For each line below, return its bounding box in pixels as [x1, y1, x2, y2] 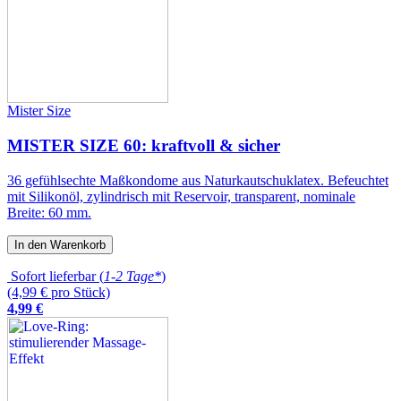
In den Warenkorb [14, 237, 106, 252]
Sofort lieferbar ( [7, 268, 104, 284]
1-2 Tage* [104, 268, 161, 284]
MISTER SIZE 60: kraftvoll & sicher [7, 135, 280, 155]
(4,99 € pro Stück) [7, 284, 110, 300]
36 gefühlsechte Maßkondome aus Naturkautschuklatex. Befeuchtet [7, 172, 388, 188]
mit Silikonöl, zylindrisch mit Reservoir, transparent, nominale [7, 188, 355, 204]
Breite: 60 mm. [7, 204, 91, 220]
